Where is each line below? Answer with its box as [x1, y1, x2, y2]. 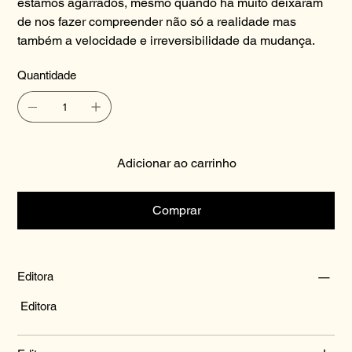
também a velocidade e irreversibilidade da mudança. [17, 32, 316, 48]
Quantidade [17, 68, 77, 82]
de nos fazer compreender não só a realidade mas [17, 13, 297, 29]
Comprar [152, 202, 201, 218]
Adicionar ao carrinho [117, 155, 236, 170]
